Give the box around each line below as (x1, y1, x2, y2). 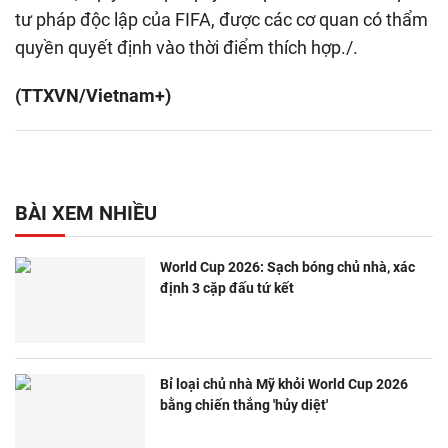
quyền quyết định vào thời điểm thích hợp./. (15, 36, 358, 58)
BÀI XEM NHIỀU (15, 200, 157, 225)
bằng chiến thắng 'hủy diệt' (160, 397, 328, 414)
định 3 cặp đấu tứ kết (160, 279, 294, 296)
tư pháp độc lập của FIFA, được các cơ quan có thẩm (15, 8, 428, 30)
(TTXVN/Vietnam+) (15, 84, 171, 106)
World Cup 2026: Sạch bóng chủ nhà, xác (160, 258, 415, 275)
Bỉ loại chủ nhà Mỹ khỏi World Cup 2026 (160, 376, 408, 393)
